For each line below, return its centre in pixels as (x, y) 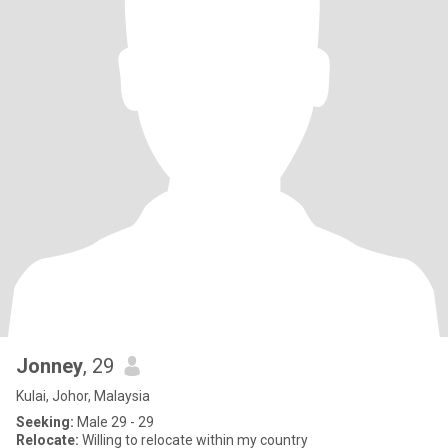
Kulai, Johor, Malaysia (83, 396)
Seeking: (45, 422)
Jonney (49, 366)
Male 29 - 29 (114, 422)
